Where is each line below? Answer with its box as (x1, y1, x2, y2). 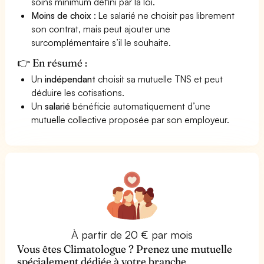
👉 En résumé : (17, 55, 88, 70)
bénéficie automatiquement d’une (70, 100, 211, 112)
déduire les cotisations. (31, 86, 125, 98)
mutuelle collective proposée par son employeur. (31, 113, 230, 126)
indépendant (45, 72, 96, 85)
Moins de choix (31, 9, 92, 21)
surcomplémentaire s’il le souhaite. (31, 36, 171, 48)
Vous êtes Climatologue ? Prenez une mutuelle (17, 242, 233, 256)
